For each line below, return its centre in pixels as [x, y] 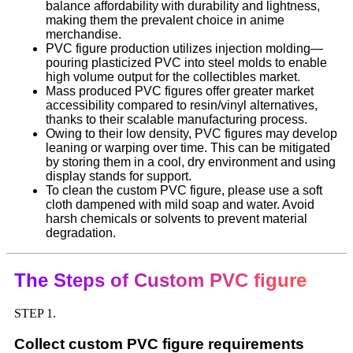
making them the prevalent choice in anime [165, 20]
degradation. [81, 232]
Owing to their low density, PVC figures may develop [191, 133]
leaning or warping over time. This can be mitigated [188, 147]
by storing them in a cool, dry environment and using [191, 162]
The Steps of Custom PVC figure [160, 280]
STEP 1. [35, 314]
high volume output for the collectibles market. [173, 76]
